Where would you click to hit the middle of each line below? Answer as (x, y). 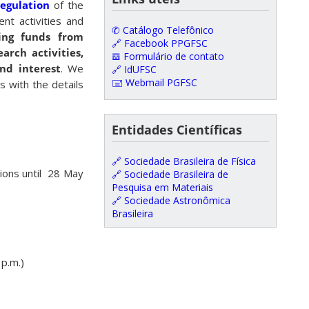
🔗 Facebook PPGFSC (160, 43)
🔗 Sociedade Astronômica (171, 201)
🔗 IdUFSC (134, 70)
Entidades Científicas (177, 130)
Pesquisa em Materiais (162, 188)
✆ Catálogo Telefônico (163, 30)
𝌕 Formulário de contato (168, 57)
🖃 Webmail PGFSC (154, 83)
